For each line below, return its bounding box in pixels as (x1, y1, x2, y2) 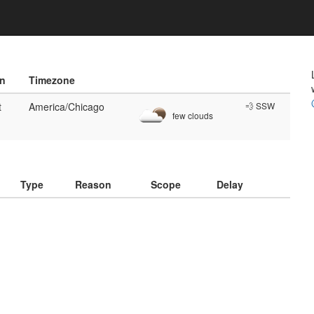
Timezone (29, 73, 75, 87)
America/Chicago (29, 100, 104, 114)
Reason (75, 177, 111, 191)
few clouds (170, 109, 213, 122)
